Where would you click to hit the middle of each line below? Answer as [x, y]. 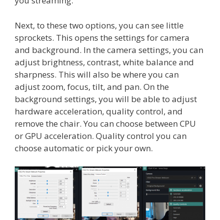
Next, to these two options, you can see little [99, 25]
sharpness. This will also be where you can [97, 74]
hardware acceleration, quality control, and [99, 111]
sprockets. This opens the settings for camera [102, 37]
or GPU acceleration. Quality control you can [101, 136]
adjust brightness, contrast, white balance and [104, 62]
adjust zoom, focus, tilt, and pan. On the [92, 86]
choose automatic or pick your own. [84, 148]
